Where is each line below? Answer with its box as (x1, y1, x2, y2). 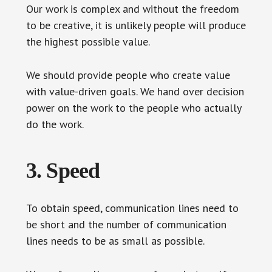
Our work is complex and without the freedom (25, 1, 239, 16)
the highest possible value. (25, 34, 150, 49)
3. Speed (25, 158, 100, 183)
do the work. (25, 117, 84, 131)
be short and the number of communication (25, 217, 226, 231)
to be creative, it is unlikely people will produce (25, 18, 246, 32)
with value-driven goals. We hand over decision (25, 84, 244, 98)
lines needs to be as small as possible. (25, 233, 205, 248)
